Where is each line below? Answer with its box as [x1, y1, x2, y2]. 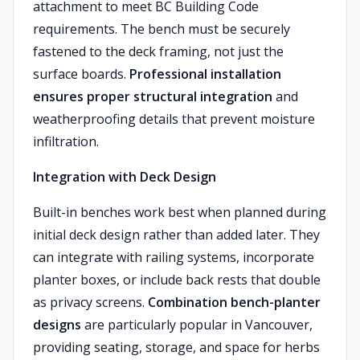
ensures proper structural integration [33, 88, 272, 105]
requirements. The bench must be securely [33, 20, 290, 38]
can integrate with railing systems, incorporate [33, 248, 314, 266]
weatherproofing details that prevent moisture [33, 110, 315, 128]
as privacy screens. [33, 293, 148, 311]
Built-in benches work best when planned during [33, 203, 326, 221]
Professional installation [129, 65, 281, 83]
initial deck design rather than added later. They [33, 226, 320, 243]
